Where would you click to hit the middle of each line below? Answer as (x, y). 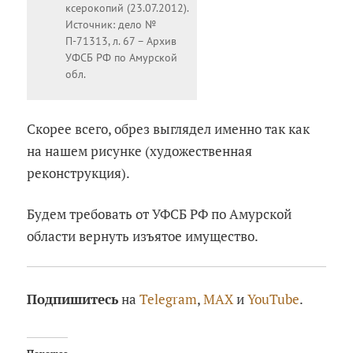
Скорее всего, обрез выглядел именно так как (169, 128)
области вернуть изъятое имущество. (143, 236)
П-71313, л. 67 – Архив (121, 41)
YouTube (274, 299)
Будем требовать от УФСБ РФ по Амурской (160, 214)
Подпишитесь (73, 299)
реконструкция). (79, 173)
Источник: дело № (111, 24)
